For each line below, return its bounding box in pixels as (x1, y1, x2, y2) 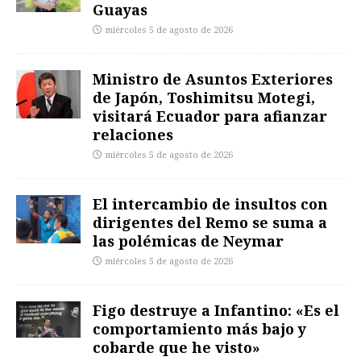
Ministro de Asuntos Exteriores (93, 68, 333, 89)
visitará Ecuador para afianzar (93, 106, 327, 126)
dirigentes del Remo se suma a (93, 212, 327, 232)
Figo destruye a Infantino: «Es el (93, 300, 339, 320)
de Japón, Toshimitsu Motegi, (93, 87, 315, 107)
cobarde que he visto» (93, 337, 260, 357)
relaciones (93, 124, 173, 144)
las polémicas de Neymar (93, 230, 284, 251)
